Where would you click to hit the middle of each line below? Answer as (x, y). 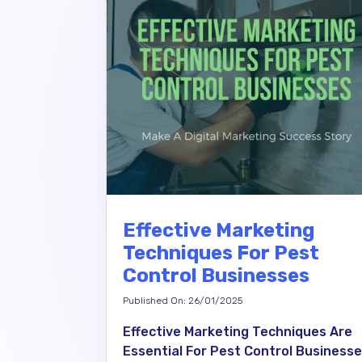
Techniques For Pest (221, 253)
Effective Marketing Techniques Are (238, 332)
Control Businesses (216, 276)
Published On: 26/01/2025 (183, 301)
